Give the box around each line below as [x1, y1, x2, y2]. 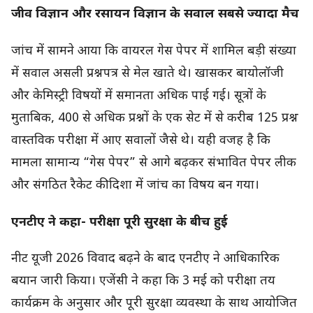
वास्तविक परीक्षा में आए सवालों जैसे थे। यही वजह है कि [11, 132, 270, 149]
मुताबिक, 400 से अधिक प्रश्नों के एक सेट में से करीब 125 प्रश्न [11, 110, 298, 126]
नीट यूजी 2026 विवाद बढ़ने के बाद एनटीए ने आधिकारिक [11, 251, 279, 268]
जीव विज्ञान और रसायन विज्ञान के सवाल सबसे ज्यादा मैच [11, 6, 299, 23]
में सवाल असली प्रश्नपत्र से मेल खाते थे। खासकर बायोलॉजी [11, 65, 284, 82]
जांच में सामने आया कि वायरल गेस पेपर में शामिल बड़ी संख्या [11, 43, 296, 59]
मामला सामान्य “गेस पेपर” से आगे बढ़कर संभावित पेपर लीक [11, 154, 296, 171]
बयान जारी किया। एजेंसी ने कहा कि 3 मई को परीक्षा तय [11, 273, 275, 290]
